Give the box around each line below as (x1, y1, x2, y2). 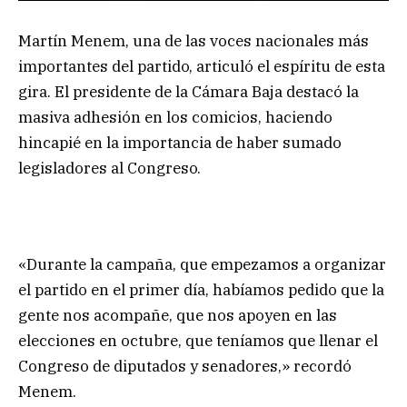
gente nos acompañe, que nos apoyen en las (18, 305, 337, 326)
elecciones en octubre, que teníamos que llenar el (18, 331, 378, 352)
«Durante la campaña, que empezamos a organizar (18, 254, 386, 275)
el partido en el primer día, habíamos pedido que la (18, 280, 384, 301)
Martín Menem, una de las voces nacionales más (18, 31, 369, 52)
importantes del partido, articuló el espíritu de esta (18, 56, 385, 77)
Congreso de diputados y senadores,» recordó (18, 356, 352, 377)
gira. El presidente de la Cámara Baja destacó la (18, 82, 359, 103)
